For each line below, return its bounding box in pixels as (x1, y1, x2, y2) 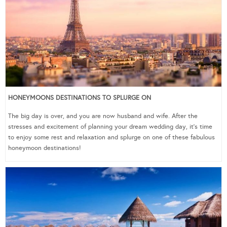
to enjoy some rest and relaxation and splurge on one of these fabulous (8, 133, 215, 142)
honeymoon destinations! (8, 144, 81, 153)
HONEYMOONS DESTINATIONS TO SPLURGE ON (8, 94, 151, 102)
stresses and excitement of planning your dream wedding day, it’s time (8, 123, 212, 131)
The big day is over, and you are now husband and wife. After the (8, 112, 198, 121)
